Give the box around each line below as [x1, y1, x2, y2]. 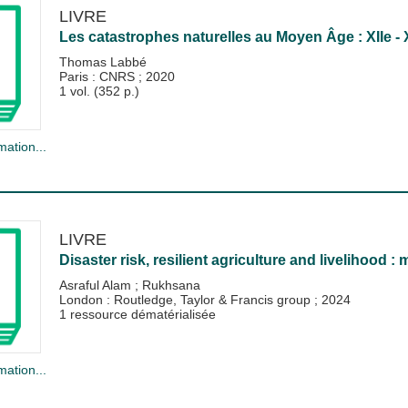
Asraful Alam [58, 278, 135, 292]
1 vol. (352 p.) [58, 83, 139, 98]
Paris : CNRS [58, 68, 138, 84]
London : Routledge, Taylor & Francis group [58, 292, 314, 307]
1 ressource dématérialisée [58, 307, 216, 321]
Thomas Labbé [58, 54, 147, 69]
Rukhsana [141, 278, 200, 292]
